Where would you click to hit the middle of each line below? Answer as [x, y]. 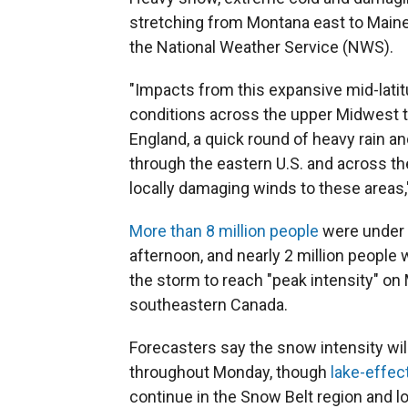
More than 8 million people [224, 231]
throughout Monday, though [230, 372]
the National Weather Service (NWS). [261, 47]
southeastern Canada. [209, 305]
